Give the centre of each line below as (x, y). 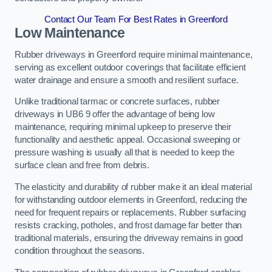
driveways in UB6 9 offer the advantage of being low (115, 114)
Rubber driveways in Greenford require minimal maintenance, (134, 54)
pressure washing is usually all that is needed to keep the (124, 153)
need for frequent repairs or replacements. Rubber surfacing (130, 213)
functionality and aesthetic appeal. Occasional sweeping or (127, 140)
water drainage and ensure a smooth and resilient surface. (127, 80)
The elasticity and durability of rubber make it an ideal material (133, 187)
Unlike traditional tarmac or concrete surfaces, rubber (117, 102)
